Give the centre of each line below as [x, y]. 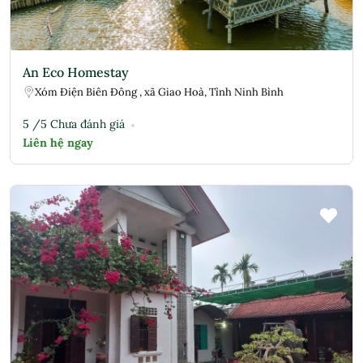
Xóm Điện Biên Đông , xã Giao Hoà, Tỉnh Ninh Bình [159, 92]
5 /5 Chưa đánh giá [74, 124]
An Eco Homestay [76, 72]
